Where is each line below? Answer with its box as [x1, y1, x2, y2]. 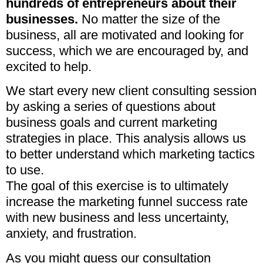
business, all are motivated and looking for [6, 27, 244, 42]
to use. [6, 163, 44, 178]
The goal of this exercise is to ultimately [6, 178, 228, 194]
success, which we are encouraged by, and [6, 43, 248, 58]
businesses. [6, 11, 78, 26]
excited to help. [6, 59, 92, 74]
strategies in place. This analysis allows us [6, 131, 246, 146]
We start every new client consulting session [6, 83, 257, 99]
